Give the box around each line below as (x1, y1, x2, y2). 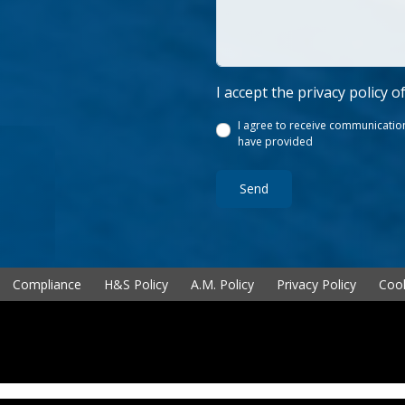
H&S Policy (104, 276, 168, 294)
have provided (238, 134, 313, 150)
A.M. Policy (191, 276, 254, 294)
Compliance (13, 276, 81, 294)
